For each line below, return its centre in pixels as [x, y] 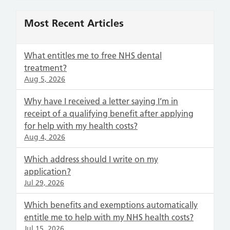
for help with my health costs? [81, 126]
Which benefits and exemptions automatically [111, 205]
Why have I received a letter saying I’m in [101, 101]
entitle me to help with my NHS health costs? [109, 217]
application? [47, 171]
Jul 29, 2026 [44, 183]
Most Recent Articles [74, 23]
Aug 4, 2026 [45, 137]
